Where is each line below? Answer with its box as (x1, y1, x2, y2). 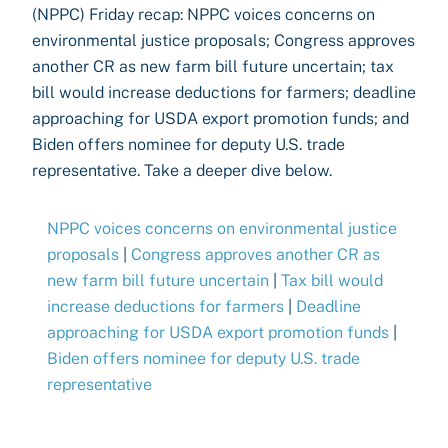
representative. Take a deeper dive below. (32, 161, 332, 180)
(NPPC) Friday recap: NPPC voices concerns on (32, 5, 375, 24)
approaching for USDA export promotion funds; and (32, 109, 409, 128)
